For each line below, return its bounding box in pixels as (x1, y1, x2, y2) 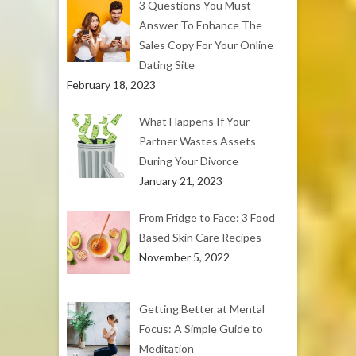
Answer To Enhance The (138, 17, 262, 32)
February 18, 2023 (67, 77, 156, 91)
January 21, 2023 (138, 173, 222, 188)
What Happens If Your (138, 114, 250, 128)
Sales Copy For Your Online (138, 37, 273, 52)
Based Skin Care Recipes (138, 230, 261, 244)
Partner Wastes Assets (138, 133, 256, 148)
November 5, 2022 (138, 250, 230, 264)
